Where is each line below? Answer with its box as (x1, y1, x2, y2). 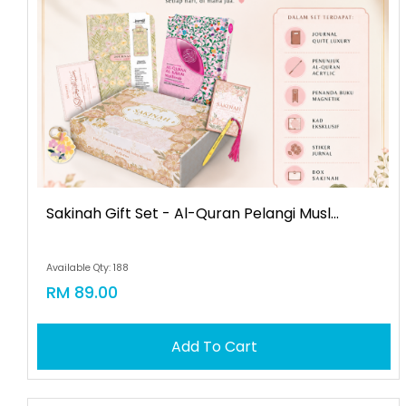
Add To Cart (170, 336, 257, 357)
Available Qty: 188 (46, 261, 130, 275)
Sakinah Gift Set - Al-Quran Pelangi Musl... (46, 203, 340, 224)
